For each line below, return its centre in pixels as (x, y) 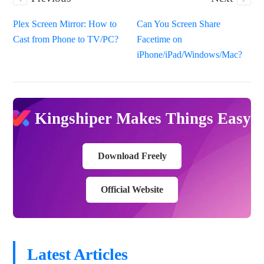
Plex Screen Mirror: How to (65, 24)
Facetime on (160, 39)
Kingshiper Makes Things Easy (143, 118)
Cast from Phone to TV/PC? (66, 39)
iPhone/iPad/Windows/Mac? (190, 55)
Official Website (132, 189)
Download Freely (132, 156)
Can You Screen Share (179, 24)
